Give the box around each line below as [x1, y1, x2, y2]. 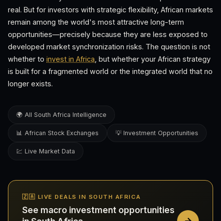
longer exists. [8, 79, 53, 88]
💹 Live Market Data [16, 147, 75, 155]
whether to [8, 55, 46, 63]
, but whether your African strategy [95, 55, 211, 63]
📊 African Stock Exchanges [16, 129, 99, 137]
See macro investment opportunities [22, 205, 175, 216]
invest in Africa [46, 55, 95, 63]
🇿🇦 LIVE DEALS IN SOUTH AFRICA [22, 193, 141, 200]
